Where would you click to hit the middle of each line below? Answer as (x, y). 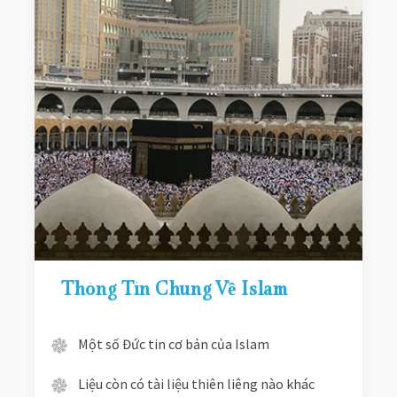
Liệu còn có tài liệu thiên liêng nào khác (196, 384)
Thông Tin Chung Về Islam (174, 288)
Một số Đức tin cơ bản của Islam (173, 344)
